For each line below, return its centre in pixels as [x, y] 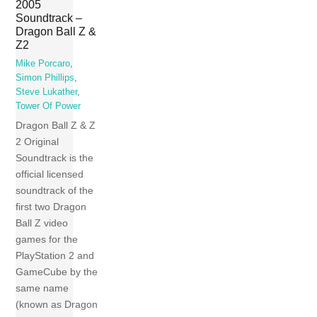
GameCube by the [57, 272]
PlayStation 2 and [55, 256]
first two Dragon [51, 207]
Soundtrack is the [55, 158]
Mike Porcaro [43, 63]
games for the [47, 240]
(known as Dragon [57, 305]
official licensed [50, 174]
